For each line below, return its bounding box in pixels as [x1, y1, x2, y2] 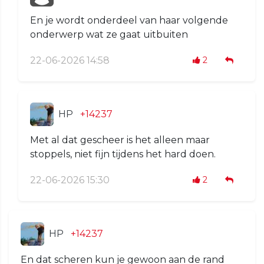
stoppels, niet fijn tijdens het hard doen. [30, 148, 216, 160]
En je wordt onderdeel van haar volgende [30, 15, 228, 27]
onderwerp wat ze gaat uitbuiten [30, 29, 188, 41]
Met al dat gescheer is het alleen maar [30, 134, 210, 146]
